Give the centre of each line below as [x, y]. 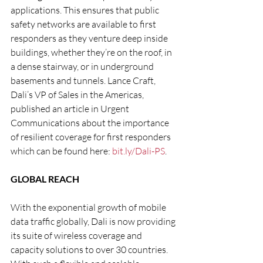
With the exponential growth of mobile [89, 207]
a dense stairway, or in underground [83, 66]
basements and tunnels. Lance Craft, [84, 80]
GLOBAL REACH [45, 179]
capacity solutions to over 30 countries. [90, 249]
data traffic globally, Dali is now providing [94, 221]
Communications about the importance [91, 123]
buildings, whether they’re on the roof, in [92, 52]
